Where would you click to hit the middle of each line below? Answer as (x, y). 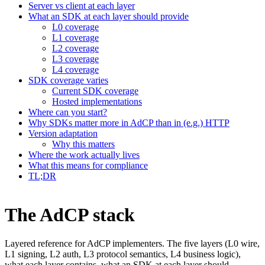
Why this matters (83, 144)
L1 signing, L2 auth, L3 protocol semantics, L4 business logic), (123, 254)
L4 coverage (75, 70)
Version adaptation (63, 134)
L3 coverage (75, 59)
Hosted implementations (97, 102)
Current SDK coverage (95, 91)
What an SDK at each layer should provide (109, 17)
